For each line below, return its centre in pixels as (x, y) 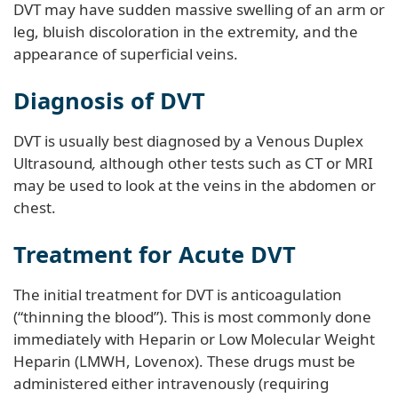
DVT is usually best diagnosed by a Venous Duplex (188, 140)
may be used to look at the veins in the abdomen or (195, 185)
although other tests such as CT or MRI (236, 163)
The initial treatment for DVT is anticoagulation (178, 294)
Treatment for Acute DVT (155, 254)
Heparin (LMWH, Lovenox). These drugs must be (184, 361)
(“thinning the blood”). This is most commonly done (192, 316)
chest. (35, 207)
